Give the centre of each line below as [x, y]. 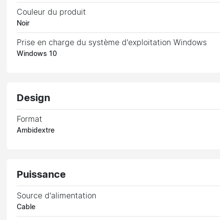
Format [30, 119]
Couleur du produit [52, 12]
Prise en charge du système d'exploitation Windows [112, 42]
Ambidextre [36, 130]
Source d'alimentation [57, 196]
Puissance [41, 175]
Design [34, 98]
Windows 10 [37, 54]
